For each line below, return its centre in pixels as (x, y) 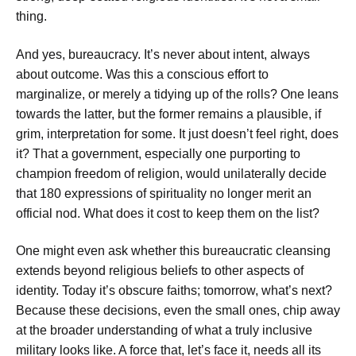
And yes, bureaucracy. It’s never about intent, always (163, 54)
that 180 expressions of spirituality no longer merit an (164, 193)
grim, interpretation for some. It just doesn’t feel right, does (177, 133)
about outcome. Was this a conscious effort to (142, 74)
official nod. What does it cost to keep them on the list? (168, 213)
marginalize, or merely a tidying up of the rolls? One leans (177, 94)
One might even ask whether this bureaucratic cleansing (173, 251)
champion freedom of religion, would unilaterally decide (171, 173)
